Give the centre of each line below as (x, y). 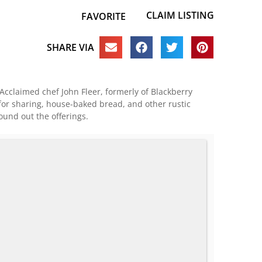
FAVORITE (103, 16)
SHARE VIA (70, 47)
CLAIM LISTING (180, 15)
